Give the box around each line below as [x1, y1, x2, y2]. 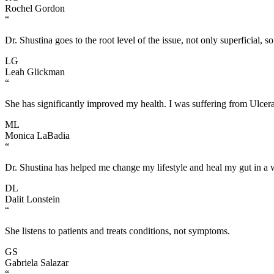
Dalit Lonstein [5, 193, 60, 204]
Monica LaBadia [5, 130, 70, 141]
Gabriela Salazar [5, 257, 68, 268]
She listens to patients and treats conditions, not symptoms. [5, 225, 230, 236]
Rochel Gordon [5, 2, 65, 13]
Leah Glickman [5, 66, 65, 77]
